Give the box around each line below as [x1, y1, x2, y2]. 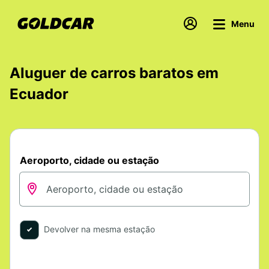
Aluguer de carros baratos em [10, 64, 219, 82]
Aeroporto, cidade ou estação [20, 154, 159, 166]
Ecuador [10, 85, 68, 103]
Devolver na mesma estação [44, 224, 155, 234]
